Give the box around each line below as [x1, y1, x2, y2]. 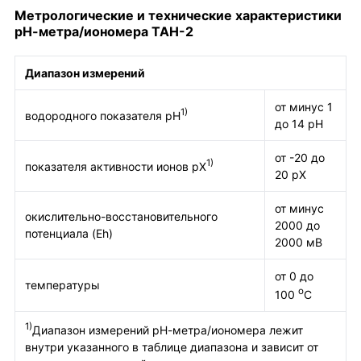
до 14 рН [275, 117, 323, 131]
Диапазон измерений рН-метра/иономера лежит [32, 322, 303, 337]
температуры [25, 278, 100, 293]
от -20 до [275, 151, 325, 165]
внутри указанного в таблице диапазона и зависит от [25, 339, 318, 354]
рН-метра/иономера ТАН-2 [15, 23, 193, 40]
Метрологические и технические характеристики [15, 7, 342, 24]
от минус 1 [275, 100, 333, 114]
